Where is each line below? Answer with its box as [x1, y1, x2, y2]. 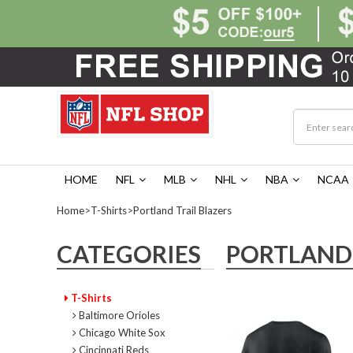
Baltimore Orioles [76, 309, 160, 321]
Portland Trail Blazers [133, 204, 232, 217]
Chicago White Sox [76, 326, 165, 339]
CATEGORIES [57, 240, 201, 268]
